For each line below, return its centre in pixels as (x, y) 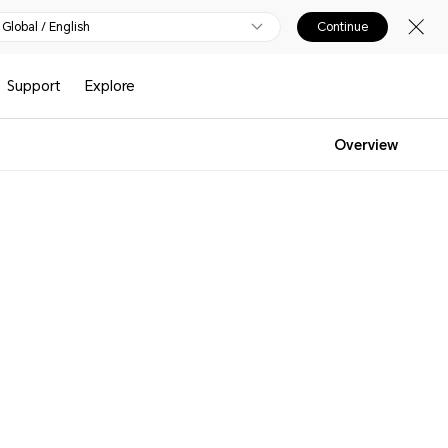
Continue (342, 27)
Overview (366, 145)
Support (34, 86)
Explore (109, 86)
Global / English (46, 27)
